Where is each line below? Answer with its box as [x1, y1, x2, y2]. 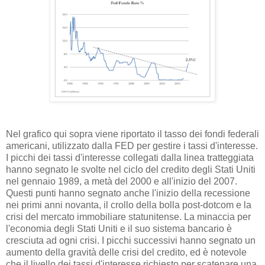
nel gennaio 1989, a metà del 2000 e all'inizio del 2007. [6, 176, 237, 187]
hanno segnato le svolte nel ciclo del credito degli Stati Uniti [6, 164, 256, 175]
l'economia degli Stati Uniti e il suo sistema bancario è [6, 224, 232, 234]
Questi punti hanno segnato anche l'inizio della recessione [6, 188, 250, 199]
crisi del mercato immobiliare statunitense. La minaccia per [6, 212, 251, 222]
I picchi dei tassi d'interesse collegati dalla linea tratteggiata [6, 153, 254, 163]
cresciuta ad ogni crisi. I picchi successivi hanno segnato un [6, 235, 256, 246]
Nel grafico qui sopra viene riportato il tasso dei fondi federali [6, 129, 259, 140]
